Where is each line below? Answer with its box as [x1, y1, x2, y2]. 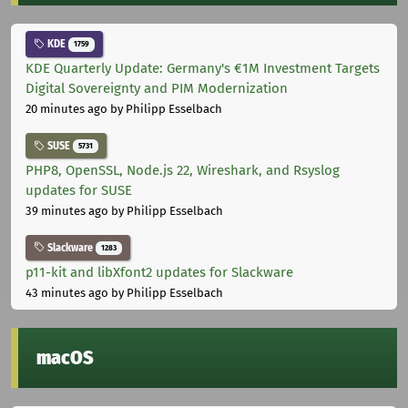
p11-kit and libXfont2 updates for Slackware [25, 263, 293, 280]
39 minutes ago [25, 203, 108, 218]
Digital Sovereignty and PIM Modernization [25, 80, 288, 97]
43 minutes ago [25, 285, 108, 300]
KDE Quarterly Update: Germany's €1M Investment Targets [25, 60, 380, 77]
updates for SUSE [25, 181, 132, 199]
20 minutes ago [25, 102, 107, 117]
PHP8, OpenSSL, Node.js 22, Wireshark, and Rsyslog [25, 161, 340, 178]
